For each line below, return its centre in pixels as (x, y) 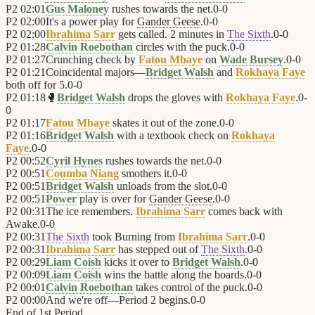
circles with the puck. (181, 47)
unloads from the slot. (163, 186)
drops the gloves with (175, 98)
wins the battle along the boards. (174, 275)
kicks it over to (137, 262)
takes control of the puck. (190, 288)
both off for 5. (37, 85)
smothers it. (146, 174)
